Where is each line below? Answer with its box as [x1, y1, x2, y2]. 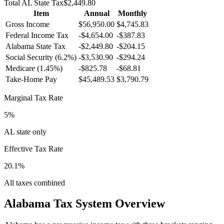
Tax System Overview [50, 197, 165, 210]
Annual [83, 8, 109, 17]
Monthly [118, 8, 147, 17]
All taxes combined [4, 178, 65, 187]
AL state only [4, 127, 46, 136]
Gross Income [5, 19, 49, 28]
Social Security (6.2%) [5, 52, 76, 61]
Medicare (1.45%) [5, 63, 62, 72]
